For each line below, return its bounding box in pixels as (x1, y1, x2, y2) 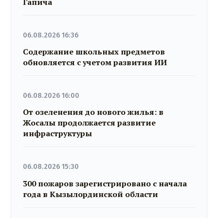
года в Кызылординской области (23, 188, 159, 200)
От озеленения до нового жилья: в (23, 107, 164, 118)
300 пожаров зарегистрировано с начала (23, 178, 187, 189)
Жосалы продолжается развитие (23, 117, 156, 128)
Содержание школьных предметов (23, 46, 165, 57)
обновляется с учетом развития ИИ (23, 56, 167, 68)
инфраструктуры (23, 128, 92, 139)
